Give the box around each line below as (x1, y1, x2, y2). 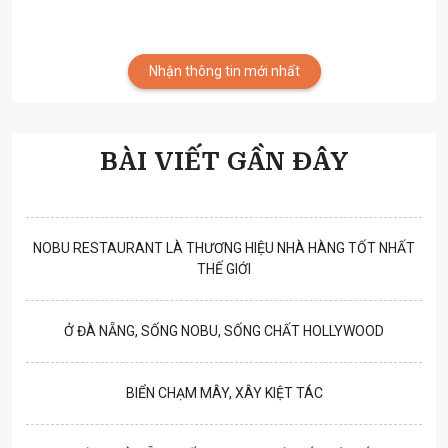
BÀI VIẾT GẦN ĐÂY (99, 147, 349, 177)
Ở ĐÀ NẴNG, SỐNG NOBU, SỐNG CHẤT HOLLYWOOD (64, 323, 384, 340)
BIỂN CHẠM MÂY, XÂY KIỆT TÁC (125, 385, 323, 402)
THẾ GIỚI (197, 261, 251, 278)
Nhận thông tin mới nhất (148, 63, 300, 80)
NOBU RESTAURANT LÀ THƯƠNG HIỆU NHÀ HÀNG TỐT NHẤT (33, 240, 415, 257)
